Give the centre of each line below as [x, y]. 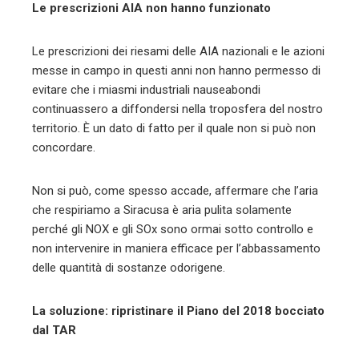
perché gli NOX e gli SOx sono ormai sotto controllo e [173, 229]
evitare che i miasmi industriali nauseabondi [146, 90]
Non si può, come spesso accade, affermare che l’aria [175, 191]
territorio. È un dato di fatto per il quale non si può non [174, 128]
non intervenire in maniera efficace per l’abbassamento [176, 248]
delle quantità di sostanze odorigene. [129, 268]
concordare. [64, 147]
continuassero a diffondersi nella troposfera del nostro [177, 109]
